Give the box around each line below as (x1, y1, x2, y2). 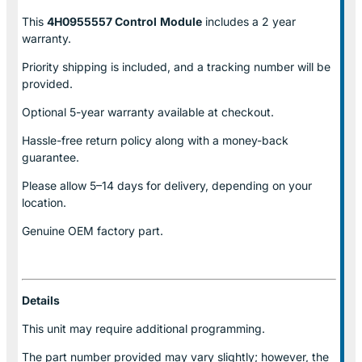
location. (22, 195, 66, 209)
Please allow (22, 178, 90, 192)
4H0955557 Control (47, 14, 157, 28)
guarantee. (22, 149, 79, 164)
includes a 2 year (202, 14, 296, 28)
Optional (22, 104, 69, 119)
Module (160, 14, 202, 28)
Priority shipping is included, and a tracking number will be (22, 59, 330, 74)
